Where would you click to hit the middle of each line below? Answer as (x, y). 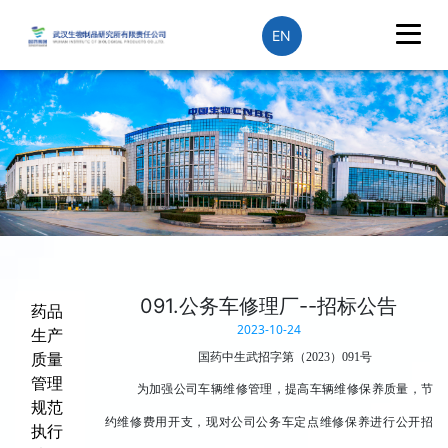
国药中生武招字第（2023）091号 (284, 356)
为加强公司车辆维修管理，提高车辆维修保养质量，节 (284, 388)
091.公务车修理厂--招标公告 (269, 305)
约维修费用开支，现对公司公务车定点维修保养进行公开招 (268, 421)
